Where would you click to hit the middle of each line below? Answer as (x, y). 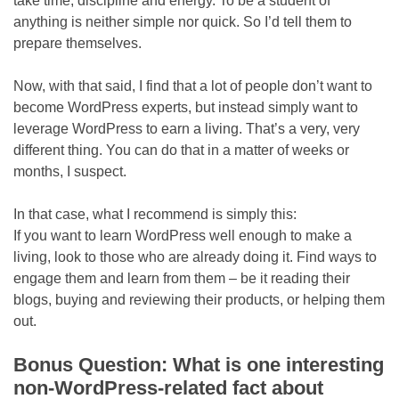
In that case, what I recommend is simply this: (155, 214)
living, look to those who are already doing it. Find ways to (195, 257)
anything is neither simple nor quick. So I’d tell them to (183, 22)
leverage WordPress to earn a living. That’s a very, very (187, 129)
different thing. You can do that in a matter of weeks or (181, 150)
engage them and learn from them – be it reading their (182, 278)
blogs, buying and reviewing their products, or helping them (199, 300)
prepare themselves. (77, 43)
